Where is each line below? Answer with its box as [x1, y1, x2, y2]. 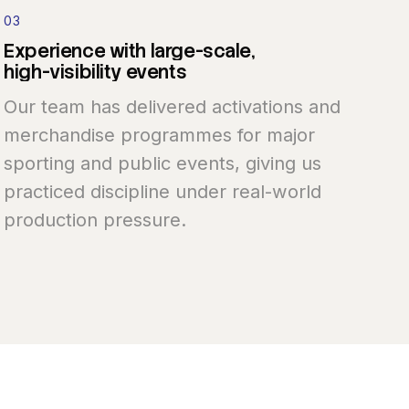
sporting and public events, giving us [4, 152, 322, 175]
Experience [4, 37, 106, 63]
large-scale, [150, 37, 256, 63]
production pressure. [4, 208, 187, 232]
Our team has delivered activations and [4, 95, 341, 119]
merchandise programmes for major [4, 123, 316, 147]
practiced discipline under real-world [4, 180, 322, 204]
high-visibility [4, 58, 122, 84]
